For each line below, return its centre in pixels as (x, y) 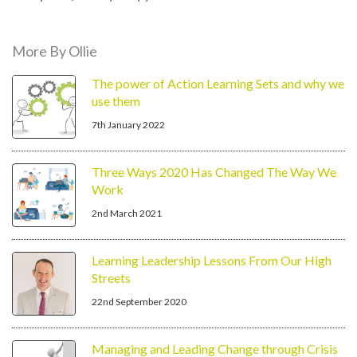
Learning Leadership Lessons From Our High (212, 260)
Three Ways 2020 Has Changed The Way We (214, 172)
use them (116, 101)
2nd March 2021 (127, 213)
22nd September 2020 (139, 302)
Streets (111, 278)
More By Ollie (55, 51)
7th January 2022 (128, 125)
